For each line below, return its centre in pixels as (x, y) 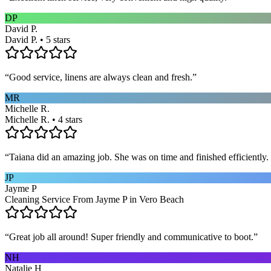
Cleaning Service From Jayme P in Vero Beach (94, 199)
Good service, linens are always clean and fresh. (101, 77)
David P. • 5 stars (38, 39)
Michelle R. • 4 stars (44, 119)
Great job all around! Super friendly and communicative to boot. (131, 237)
